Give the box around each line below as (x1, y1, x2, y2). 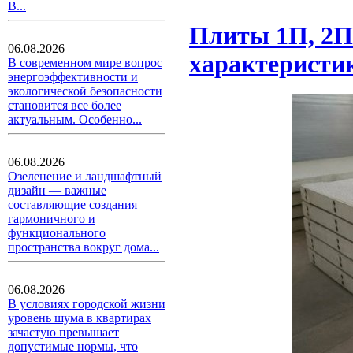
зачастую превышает (8, 325, 119, 339)
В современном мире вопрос (8, 56, 162, 69)
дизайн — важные (8, 184, 106, 197)
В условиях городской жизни (8, 297, 165, 310)
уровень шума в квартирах (8, 311, 151, 325)
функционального (8, 226, 106, 240)
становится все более (8, 98, 121, 112)
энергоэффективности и (8, 70, 138, 84)
